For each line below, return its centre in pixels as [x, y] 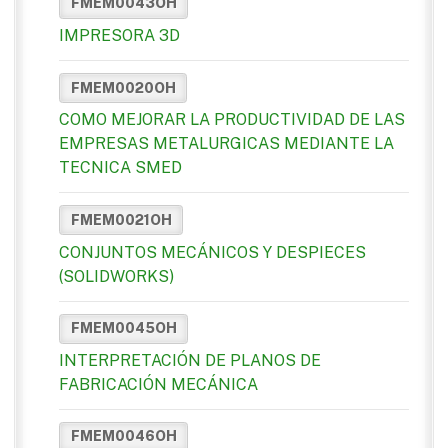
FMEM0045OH [123, 328]
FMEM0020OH [123, 87]
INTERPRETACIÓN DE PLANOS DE [190, 360]
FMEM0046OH [123, 436]
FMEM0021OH [121, 219]
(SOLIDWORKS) [116, 276]
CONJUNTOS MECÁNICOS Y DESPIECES [212, 252]
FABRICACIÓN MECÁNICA [158, 384]
